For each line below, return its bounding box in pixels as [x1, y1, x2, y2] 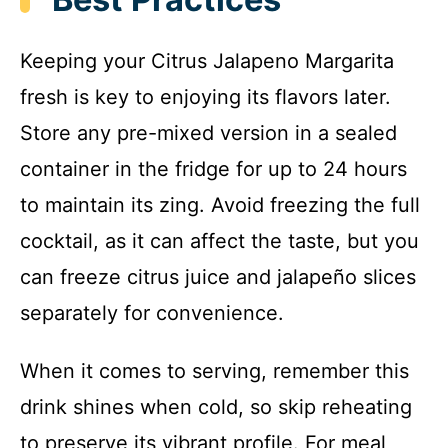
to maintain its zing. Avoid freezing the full [20, 193, 420, 218]
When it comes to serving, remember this [20, 359, 409, 384]
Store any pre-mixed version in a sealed [20, 121, 397, 146]
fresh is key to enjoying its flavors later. [20, 85, 391, 110]
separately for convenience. [20, 301, 284, 326]
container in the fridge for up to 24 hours [20, 157, 407, 182]
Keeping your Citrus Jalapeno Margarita [20, 49, 394, 74]
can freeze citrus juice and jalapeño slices [20, 265, 416, 290]
